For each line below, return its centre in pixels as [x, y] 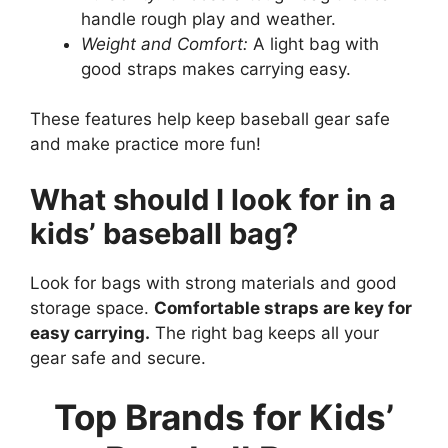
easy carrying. [90, 332]
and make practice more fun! [145, 144]
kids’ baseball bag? [164, 233]
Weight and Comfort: [164, 43]
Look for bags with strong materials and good [213, 282]
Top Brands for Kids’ [224, 417]
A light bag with [313, 43]
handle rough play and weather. [208, 18]
